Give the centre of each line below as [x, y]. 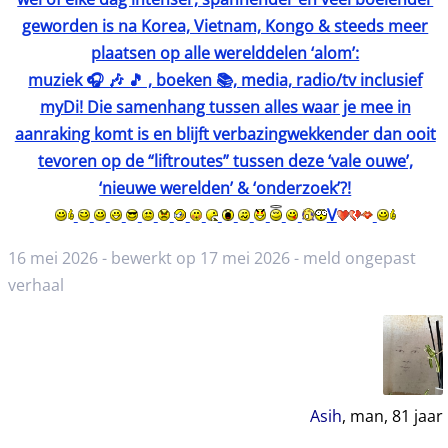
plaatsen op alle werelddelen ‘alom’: [225, 52]
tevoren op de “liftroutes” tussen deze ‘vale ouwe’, [225, 160]
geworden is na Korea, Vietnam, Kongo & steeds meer [225, 25]
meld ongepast [359, 257]
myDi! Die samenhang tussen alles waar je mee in [225, 106]
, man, [366, 415]
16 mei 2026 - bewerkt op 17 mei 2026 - [155, 257]
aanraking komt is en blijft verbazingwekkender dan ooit [225, 133]
